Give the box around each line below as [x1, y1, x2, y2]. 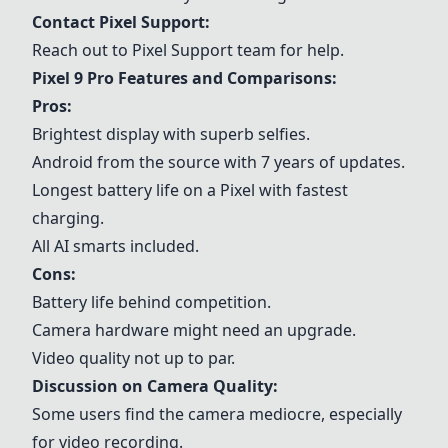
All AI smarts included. [32, 235, 199, 257]
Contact [32, 11, 99, 33]
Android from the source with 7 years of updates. [32, 151, 405, 173]
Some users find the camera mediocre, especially [32, 403, 402, 425]
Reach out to [32, 39, 132, 61]
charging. [32, 207, 104, 229]
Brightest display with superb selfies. [32, 123, 310, 145]
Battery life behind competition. [32, 291, 271, 313]
